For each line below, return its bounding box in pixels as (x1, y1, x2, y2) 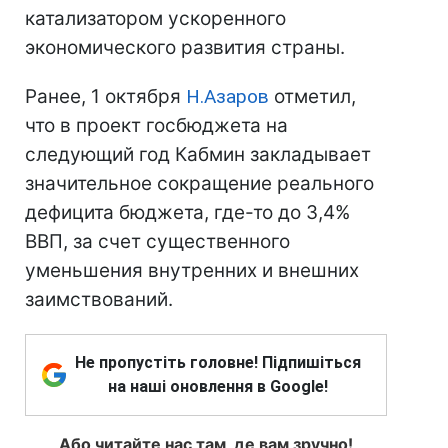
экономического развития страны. (25, 36, 345, 59)
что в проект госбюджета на (25, 114, 288, 137)
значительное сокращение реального (25, 172, 374, 195)
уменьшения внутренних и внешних (25, 259, 359, 282)
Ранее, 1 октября (25, 85, 186, 108)
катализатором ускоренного (25, 7, 286, 30)
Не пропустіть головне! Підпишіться (75, 353, 361, 372)
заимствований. (25, 288, 173, 311)
